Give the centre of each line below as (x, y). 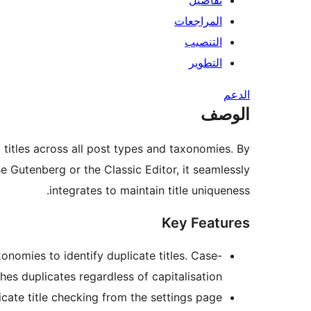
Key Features (206, 223)
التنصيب (203, 42)
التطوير (205, 63)
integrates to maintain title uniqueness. (150, 191)
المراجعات (198, 21)
